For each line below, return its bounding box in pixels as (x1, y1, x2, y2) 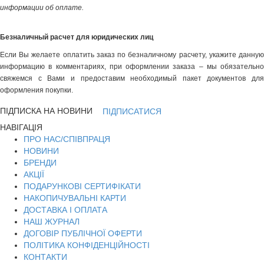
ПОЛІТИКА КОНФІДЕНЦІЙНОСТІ (24, 240, 150, 250)
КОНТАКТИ (24, 252, 67, 262)
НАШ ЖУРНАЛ (24, 217, 80, 226)
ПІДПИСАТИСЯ (103, 107, 161, 116)
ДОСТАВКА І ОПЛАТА (24, 205, 107, 214)
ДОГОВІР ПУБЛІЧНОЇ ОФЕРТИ (24, 229, 142, 238)
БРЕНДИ (24, 158, 57, 167)
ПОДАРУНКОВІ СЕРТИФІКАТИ (24, 181, 141, 191)
